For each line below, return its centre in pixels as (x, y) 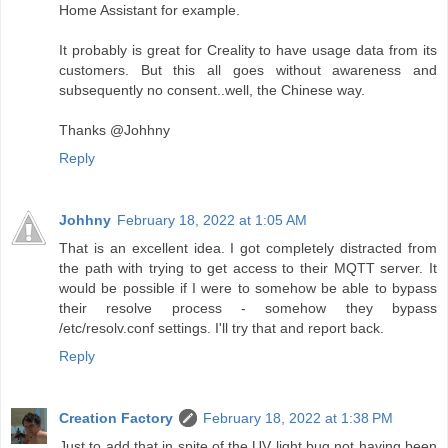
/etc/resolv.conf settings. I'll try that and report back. (221, 328)
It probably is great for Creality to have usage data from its (248, 50)
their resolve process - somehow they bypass (248, 308)
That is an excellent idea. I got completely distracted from (248, 248)
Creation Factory (116, 418)
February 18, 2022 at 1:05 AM (212, 220)
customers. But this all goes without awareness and (248, 70)
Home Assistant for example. (149, 10)
